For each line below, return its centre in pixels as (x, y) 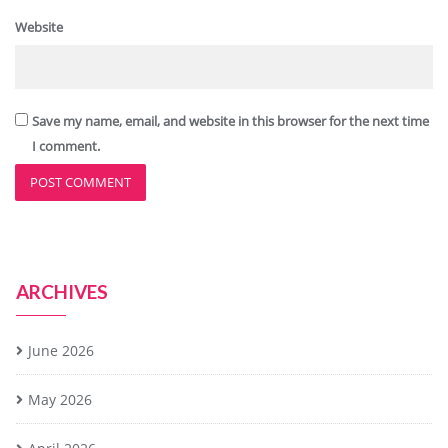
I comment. (65, 146)
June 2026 (61, 350)
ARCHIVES (62, 291)
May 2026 (60, 399)
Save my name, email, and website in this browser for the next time (230, 121)
